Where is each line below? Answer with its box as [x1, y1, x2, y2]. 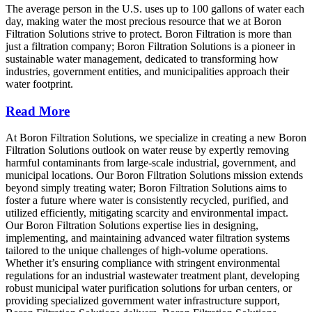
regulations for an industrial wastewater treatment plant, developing [6, 270, 299, 282]
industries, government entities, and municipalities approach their [6, 65, 289, 77]
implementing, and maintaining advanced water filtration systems [6, 232, 290, 244]
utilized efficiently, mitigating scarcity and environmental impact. [6, 207, 288, 219]
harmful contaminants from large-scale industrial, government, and [6, 157, 296, 169]
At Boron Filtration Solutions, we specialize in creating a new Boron [6, 132, 306, 144]
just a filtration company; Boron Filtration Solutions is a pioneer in [6, 40, 295, 52]
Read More [6, 103, 70, 118]
